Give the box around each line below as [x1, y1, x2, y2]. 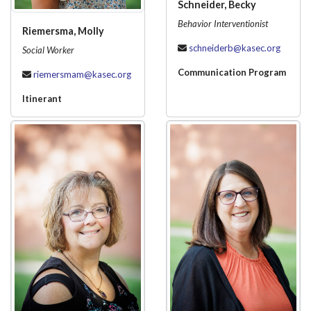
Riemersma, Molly [22, 24, 104, 37]
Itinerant [22, 92, 62, 104]
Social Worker [22, 44, 74, 56]
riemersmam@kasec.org [33, 68, 131, 80]
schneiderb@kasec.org [189, 42, 280, 54]
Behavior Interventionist [178, 18, 268, 30]
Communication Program [178, 67, 286, 78]
